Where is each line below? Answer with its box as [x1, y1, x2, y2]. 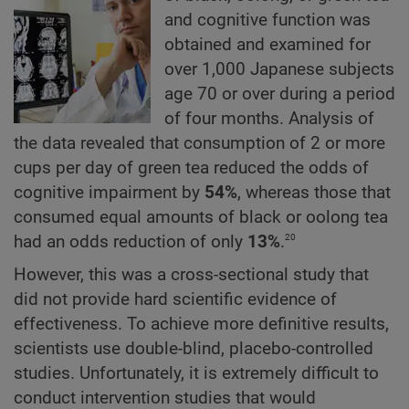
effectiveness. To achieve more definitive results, [14, 314, 389, 335]
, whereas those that [237, 182, 391, 203]
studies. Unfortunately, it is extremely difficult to [14, 363, 379, 384]
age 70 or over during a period [164, 83, 395, 104]
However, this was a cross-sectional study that [14, 265, 369, 286]
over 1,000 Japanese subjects [164, 58, 394, 79]
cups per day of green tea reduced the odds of [14, 157, 369, 178]
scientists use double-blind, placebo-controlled [14, 339, 373, 360]
